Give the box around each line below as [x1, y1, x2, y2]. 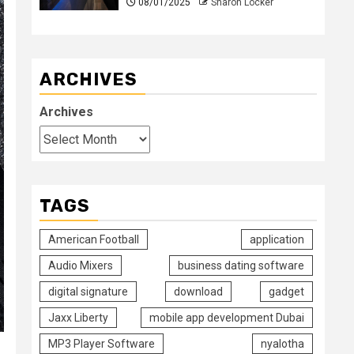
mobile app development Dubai [149, 311, 304, 324]
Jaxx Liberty [48, 311, 108, 324]
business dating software [178, 258, 304, 272]
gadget [269, 284, 304, 298]
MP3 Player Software [48, 337, 155, 350]
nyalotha [261, 337, 304, 350]
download [174, 284, 223, 298]
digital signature [48, 284, 128, 298]
